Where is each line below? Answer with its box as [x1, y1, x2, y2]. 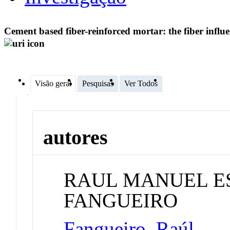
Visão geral [35, 79, 71, 88]
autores [43, 126, 108, 149]
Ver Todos [124, 79, 158, 88]
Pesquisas [82, 79, 113, 88]
